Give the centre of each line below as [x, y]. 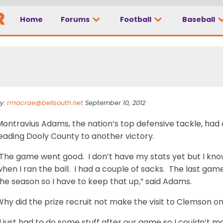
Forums [76, 20]
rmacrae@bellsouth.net [45, 103]
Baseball [199, 20]
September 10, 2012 [114, 103]
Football [137, 20]
